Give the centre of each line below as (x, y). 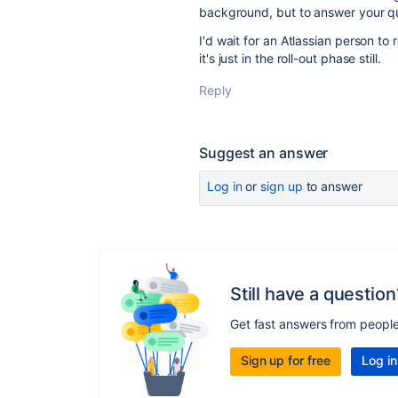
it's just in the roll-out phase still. (290, 58)
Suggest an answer (264, 153)
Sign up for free (285, 360)
